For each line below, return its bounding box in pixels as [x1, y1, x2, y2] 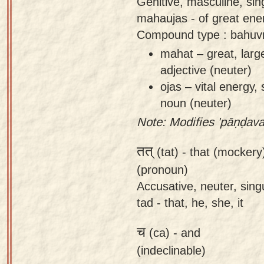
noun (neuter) [160, 95, 232, 110]
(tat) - [153, 144, 190, 159]
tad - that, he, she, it [137, 195, 243, 209]
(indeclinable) [137, 243, 206, 257]
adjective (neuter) [160, 62, 252, 77]
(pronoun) [137, 162, 188, 176]
